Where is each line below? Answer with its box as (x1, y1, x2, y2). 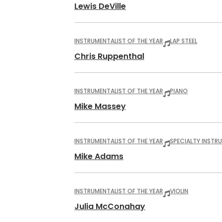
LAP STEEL (170, 37, 197, 45)
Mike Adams (74, 151, 123, 162)
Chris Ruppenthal (74, 51, 144, 62)
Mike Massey (74, 101, 126, 112)
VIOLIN (170, 187, 188, 195)
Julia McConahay (74, 201, 145, 212)
